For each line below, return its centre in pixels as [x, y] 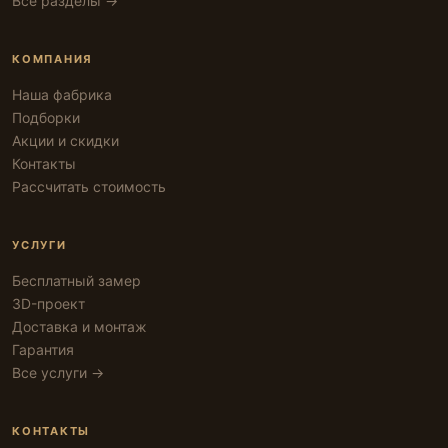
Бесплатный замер [76, 280]
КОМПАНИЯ [53, 59]
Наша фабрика [62, 94]
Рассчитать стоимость [89, 186]
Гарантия [43, 349]
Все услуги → [58, 372]
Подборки [46, 117]
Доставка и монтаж [79, 326]
